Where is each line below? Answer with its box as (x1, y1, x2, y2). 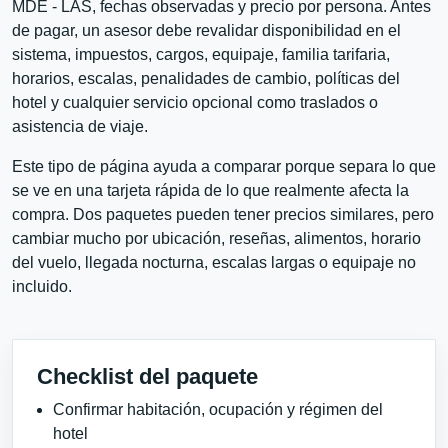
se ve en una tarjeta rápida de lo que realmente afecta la (12, 182, 409, 200)
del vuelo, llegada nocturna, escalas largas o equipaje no (12, 254, 416, 272)
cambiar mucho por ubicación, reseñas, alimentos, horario (12, 230, 421, 248)
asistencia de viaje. (12, 118, 148, 136)
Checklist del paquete (37, 364, 258, 390)
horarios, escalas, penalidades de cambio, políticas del (12, 70, 400, 88)
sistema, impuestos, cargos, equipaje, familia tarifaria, (12, 46, 390, 64)
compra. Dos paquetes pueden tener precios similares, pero (12, 206, 434, 224)
